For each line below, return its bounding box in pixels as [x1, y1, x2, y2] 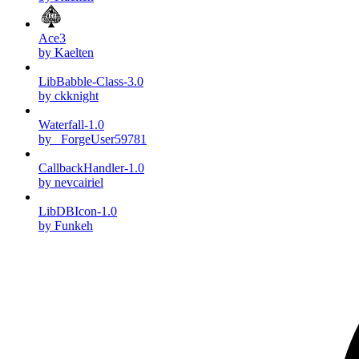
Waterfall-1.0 [38, 118, 104, 132]
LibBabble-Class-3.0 [38, 75, 143, 89]
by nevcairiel [38, 175, 103, 190]
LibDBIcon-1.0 [38, 204, 117, 219]
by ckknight [38, 89, 99, 103]
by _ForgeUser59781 [38, 132, 147, 147]
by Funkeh [38, 219, 93, 233]
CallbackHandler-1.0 [38, 161, 144, 175]
